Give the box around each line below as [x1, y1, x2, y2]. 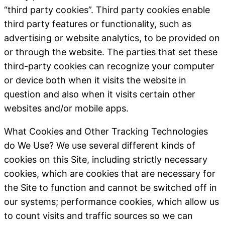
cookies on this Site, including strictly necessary [4, 154, 207, 165]
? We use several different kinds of [49, 140, 195, 151]
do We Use [4, 140, 49, 151]
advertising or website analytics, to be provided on [4, 33, 220, 43]
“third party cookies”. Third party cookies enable [4, 5, 210, 15]
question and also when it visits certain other [4, 89, 195, 99]
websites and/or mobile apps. [4, 103, 129, 114]
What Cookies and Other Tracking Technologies [4, 126, 208, 137]
